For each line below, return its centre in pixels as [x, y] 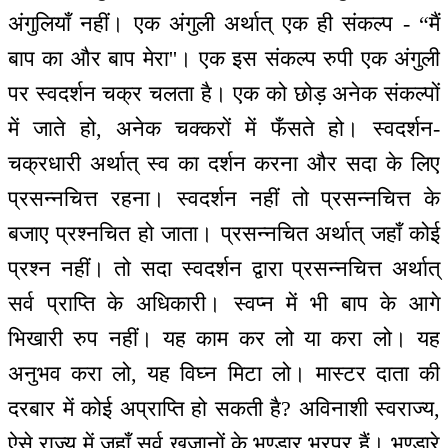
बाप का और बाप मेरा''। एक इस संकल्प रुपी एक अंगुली [224, 59]
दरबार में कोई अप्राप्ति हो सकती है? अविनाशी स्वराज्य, [224, 409]
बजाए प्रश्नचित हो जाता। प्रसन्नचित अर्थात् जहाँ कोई [224, 234]
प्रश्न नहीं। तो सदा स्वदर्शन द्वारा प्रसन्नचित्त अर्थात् [224, 269]
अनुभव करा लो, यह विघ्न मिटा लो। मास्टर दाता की [224, 374]
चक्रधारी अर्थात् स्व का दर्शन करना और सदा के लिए [224, 164]
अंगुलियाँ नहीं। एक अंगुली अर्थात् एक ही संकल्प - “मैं [224, 24]
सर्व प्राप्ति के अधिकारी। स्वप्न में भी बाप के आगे [224, 304]
